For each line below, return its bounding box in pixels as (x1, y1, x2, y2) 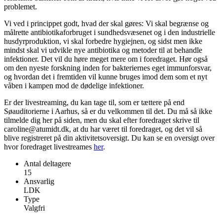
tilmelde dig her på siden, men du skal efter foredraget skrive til (4, 115, 199, 124)
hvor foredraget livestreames (4, 142, 94, 151)
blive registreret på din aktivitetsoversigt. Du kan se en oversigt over (4, 133, 215, 142)
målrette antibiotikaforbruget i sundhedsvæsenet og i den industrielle (4, 28, 215, 37)
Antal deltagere (24, 159, 71, 168)
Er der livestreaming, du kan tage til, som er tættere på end (4, 98, 184, 107)
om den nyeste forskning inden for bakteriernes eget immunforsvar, (4, 63, 212, 72)
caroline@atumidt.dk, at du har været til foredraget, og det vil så (4, 124, 202, 133)
